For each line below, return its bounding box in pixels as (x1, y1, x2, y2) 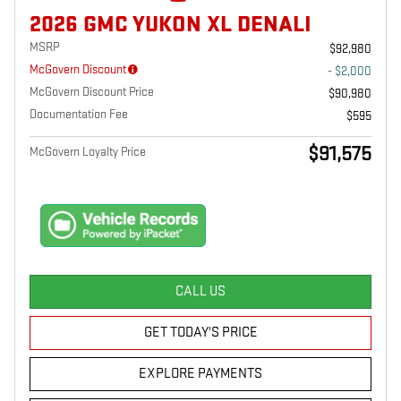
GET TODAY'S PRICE (143, 324, 258, 342)
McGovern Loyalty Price (30, 143, 146, 159)
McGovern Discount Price (30, 83, 154, 99)
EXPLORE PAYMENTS (139, 365, 262, 383)
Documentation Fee (30, 106, 128, 122)
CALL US (175, 283, 226, 301)
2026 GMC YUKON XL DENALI (30, 10, 311, 38)
